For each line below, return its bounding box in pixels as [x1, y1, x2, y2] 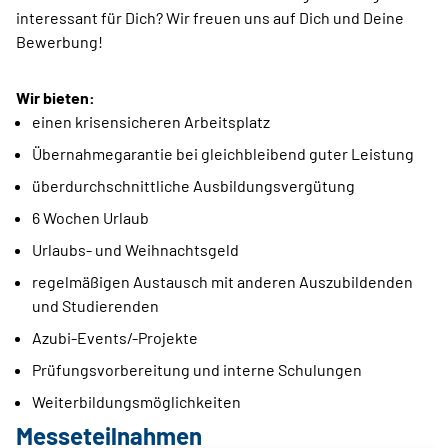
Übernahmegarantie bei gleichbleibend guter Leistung [32, 144, 414, 164]
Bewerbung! [16, 32, 103, 52]
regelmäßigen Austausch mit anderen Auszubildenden [32, 272, 413, 292]
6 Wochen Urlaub [32, 208, 149, 228]
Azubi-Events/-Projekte [32, 328, 198, 348]
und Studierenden [32, 296, 159, 316]
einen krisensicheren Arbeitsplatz [32, 112, 270, 132]
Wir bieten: [16, 88, 95, 108]
